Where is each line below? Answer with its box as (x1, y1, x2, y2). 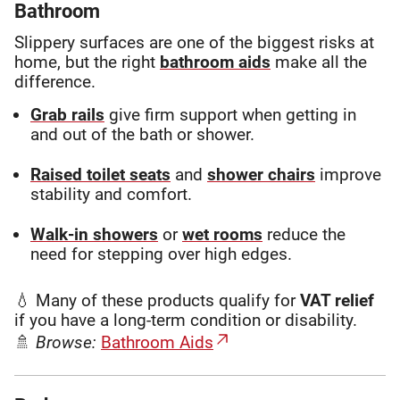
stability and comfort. (30, 184, 192, 205)
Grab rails (30, 104, 104, 126)
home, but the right (14, 52, 160, 73)
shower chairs (207, 164, 315, 186)
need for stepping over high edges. (30, 244, 292, 265)
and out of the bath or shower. (30, 124, 254, 146)
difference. (14, 71, 96, 93)
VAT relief (300, 290, 374, 312)
